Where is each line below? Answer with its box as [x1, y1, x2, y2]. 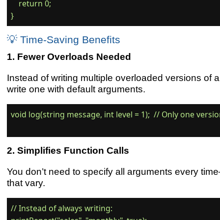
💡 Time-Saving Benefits [6, 34, 120, 46]
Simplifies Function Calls [17, 145, 129, 156]
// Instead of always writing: [11, 202, 113, 214]
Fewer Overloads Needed [17, 51, 131, 62]
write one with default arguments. [6, 83, 145, 94]
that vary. [6, 177, 45, 188]
